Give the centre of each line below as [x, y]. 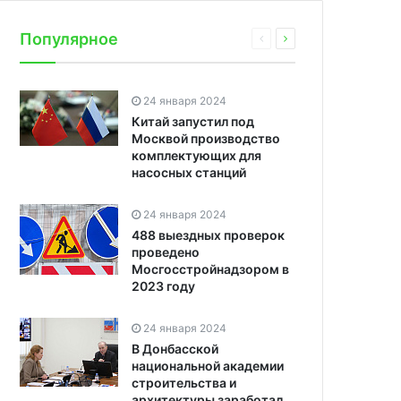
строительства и [184, 383]
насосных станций [189, 173]
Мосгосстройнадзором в [210, 269]
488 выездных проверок [208, 235]
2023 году [163, 286]
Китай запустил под [193, 122]
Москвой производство [206, 139]
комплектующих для [196, 156]
